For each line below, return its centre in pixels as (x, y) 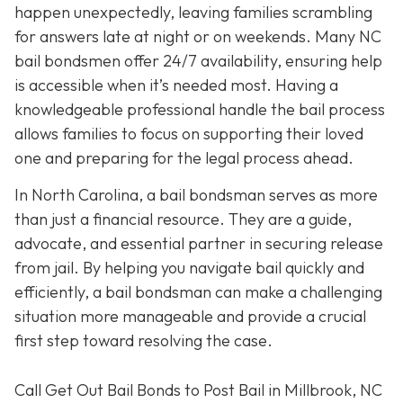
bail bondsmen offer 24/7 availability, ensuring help (198, 60)
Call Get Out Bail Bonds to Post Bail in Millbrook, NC (198, 390)
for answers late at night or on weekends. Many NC (198, 36)
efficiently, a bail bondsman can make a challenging (198, 292)
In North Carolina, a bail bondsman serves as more (196, 195)
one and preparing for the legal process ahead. (184, 157)
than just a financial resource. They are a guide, (183, 219)
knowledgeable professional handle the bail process (200, 109)
